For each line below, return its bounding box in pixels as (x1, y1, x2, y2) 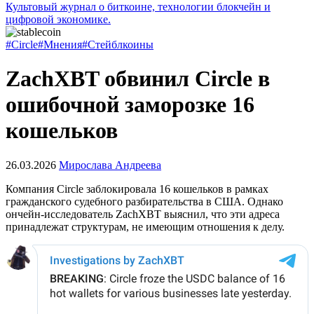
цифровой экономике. (6, 13, 111, 25)
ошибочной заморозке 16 (6, 92, 254, 118)
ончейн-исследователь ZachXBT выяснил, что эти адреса (6, 207, 280, 220)
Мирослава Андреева (59, 158, 161, 171)
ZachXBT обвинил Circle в (6, 66, 270, 92)
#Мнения (38, 39, 82, 50)
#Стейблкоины (82, 39, 153, 50)
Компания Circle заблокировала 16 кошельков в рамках (6, 182, 268, 195)
